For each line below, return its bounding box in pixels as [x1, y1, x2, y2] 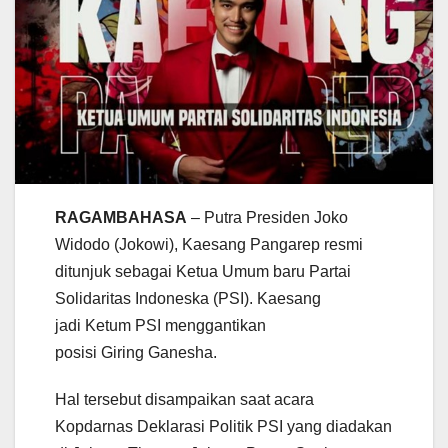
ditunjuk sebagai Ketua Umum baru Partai [55, 263, 351, 281]
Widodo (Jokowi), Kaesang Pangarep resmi [55, 236, 363, 254]
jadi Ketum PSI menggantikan [55, 317, 266, 335]
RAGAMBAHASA [55, 209, 187, 227]
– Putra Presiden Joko [187, 209, 348, 227]
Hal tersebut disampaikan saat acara [55, 391, 314, 409]
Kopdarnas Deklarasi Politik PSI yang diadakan [55, 418, 392, 436]
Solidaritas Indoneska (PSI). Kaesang [55, 290, 325, 308]
